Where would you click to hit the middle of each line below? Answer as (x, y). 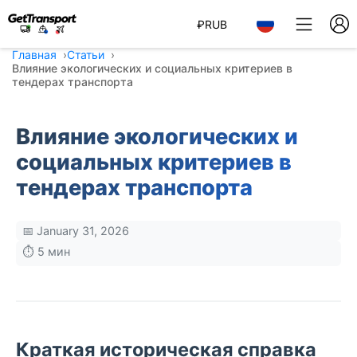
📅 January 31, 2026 (76, 231)
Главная (34, 55)
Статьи (86, 55)
